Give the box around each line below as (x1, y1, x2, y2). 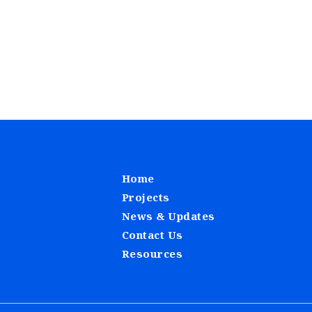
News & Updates (121, 209, 215, 224)
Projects (121, 190, 170, 205)
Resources (121, 247, 182, 261)
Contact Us (121, 228, 183, 242)
